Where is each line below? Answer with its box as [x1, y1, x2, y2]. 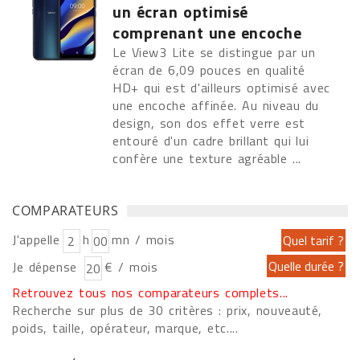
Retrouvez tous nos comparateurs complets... [12, 283, 288, 302]
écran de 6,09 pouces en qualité [112, 60, 305, 80]
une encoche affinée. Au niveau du [112, 96, 320, 115]
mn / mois [112, 230, 175, 249]
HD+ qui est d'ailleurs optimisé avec [112, 78, 331, 97]
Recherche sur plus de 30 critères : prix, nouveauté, [12, 301, 323, 320]
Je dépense [12, 257, 83, 276]
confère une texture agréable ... [112, 149, 301, 168]
